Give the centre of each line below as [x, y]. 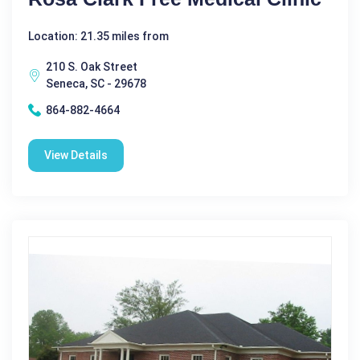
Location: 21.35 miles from [98, 36]
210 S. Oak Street [92, 66]
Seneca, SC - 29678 [96, 83]
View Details [76, 155]
